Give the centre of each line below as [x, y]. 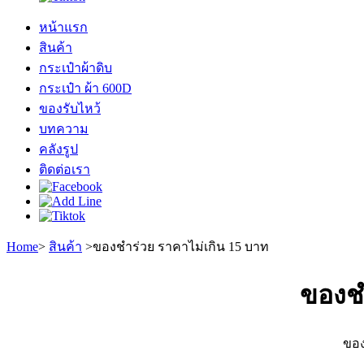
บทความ [64, 129]
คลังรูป [58, 149]
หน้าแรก [63, 27]
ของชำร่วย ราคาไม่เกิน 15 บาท [181, 247]
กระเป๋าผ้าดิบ [76, 68]
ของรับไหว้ [70, 108]
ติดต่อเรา [65, 169]
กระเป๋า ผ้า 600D [85, 88]
